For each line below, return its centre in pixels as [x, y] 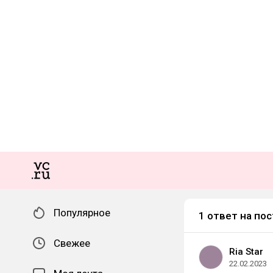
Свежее [72, 243]
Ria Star [246, 252]
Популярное [82, 213]
